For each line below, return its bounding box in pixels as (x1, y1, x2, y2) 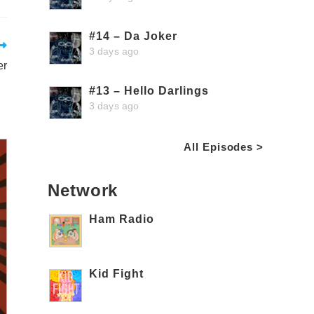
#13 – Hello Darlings (89, 85, 209, 97)
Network (48, 181, 118, 200)
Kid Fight (89, 268, 144, 280)
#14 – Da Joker (89, 30, 177, 42)
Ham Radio (89, 213, 154, 225)
